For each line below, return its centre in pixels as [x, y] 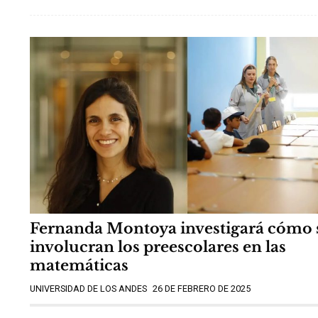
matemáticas [79, 266]
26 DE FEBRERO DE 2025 [202, 289]
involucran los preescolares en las [158, 247]
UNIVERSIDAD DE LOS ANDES [88, 289]
